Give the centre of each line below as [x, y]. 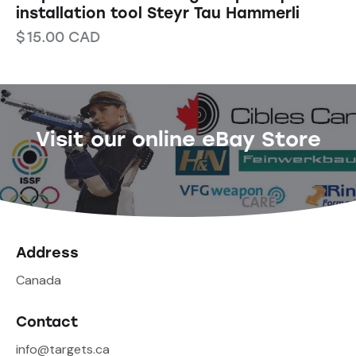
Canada [39, 281]
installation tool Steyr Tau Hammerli [158, 13]
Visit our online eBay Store [178, 139]
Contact [47, 321]
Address [47, 252]
